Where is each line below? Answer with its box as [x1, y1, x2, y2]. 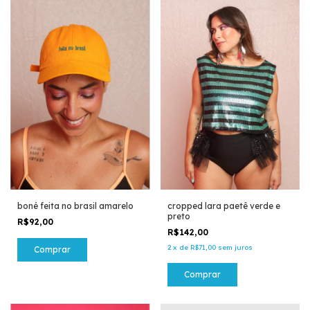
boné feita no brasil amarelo [17, 201, 134, 212]
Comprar [183, 269, 221, 280]
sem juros [217, 243, 253, 253]
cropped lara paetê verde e [167, 201, 280, 212]
